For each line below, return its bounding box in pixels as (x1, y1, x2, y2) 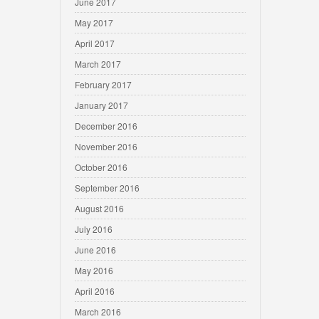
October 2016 (75, 161, 127, 173)
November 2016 (75, 140, 137, 152)
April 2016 (75, 285, 115, 297)
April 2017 (75, 37, 115, 49)
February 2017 (75, 78, 132, 90)
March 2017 (75, 58, 121, 70)
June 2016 (75, 244, 116, 256)
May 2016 (75, 264, 113, 276)
